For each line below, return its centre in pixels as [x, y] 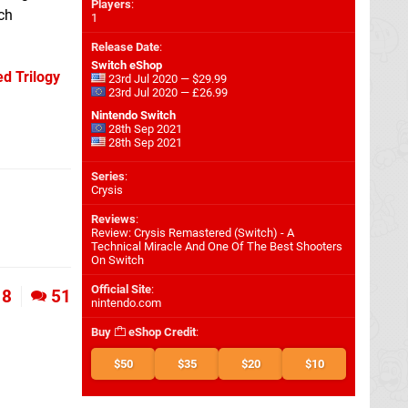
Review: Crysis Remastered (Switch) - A [193, 233]
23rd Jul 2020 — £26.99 [167, 92]
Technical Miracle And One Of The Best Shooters [217, 246]
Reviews [113, 219]
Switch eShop [127, 65]
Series [108, 176]
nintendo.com [126, 303]
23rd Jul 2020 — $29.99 [166, 79]
